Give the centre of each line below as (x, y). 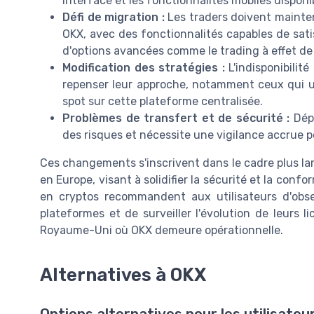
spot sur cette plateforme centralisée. (163, 101)
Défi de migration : (114, 17)
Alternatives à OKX (123, 274)
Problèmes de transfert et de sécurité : (176, 118)
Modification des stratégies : (144, 68)
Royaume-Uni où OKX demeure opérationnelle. (162, 230)
